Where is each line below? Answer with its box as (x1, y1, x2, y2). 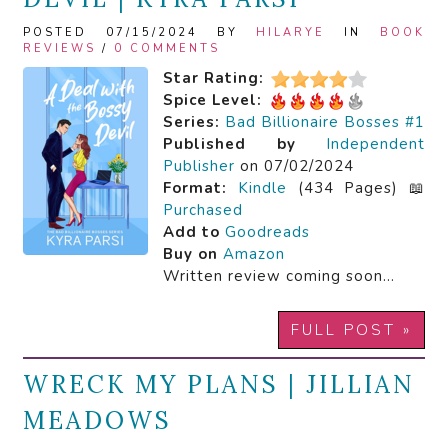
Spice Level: (163, 90, 262, 111)
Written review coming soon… (163, 266, 395, 287)
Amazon (223, 244, 285, 265)
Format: (163, 178, 227, 199)
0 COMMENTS (114, 41, 220, 57)
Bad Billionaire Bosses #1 (225, 112, 425, 133)
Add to (163, 222, 225, 243)
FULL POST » (291, 320, 412, 341)
